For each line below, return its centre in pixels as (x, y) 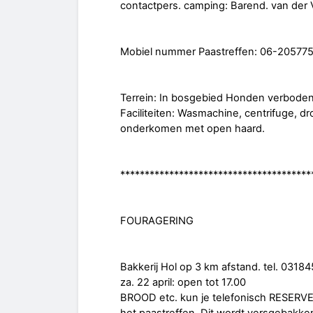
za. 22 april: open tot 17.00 (183, 283)
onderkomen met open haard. (192, 129)
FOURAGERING (157, 221)
